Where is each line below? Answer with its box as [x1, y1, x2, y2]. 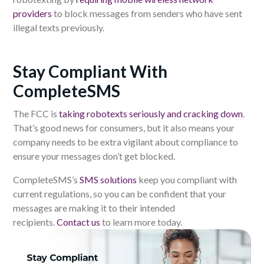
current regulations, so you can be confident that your [13, 187, 226, 199]
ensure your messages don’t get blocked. [13, 150, 175, 161]
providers [13, 7, 52, 19]
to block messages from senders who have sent [52, 7, 242, 19]
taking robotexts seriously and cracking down [59, 107, 243, 119]
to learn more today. [100, 216, 182, 227]
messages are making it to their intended [13, 202, 175, 213]
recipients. [13, 216, 57, 227]
